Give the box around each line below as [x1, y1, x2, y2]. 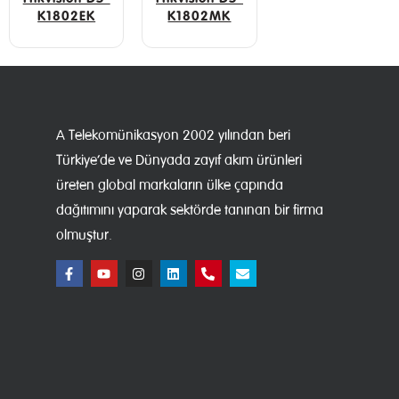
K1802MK [167, 6, 232, 24]
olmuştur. [55, 226, 112, 244]
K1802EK [37, 6, 96, 24]
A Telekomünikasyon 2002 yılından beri [55, 126, 290, 144]
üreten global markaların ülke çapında [55, 176, 283, 194]
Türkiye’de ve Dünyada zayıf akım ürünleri [55, 151, 302, 169]
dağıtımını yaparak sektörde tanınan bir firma [55, 201, 323, 219]
